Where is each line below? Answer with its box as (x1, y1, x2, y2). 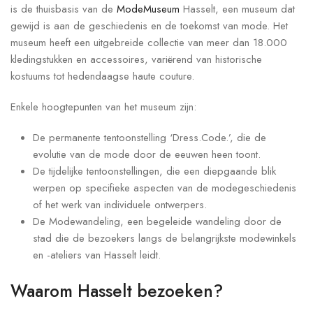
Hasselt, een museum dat (183, 1, 295, 17)
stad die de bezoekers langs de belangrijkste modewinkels (33, 231, 296, 247)
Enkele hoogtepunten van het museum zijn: (10, 99, 196, 115)
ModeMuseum (117, 1, 183, 17)
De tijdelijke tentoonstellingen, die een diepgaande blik (33, 163, 276, 180)
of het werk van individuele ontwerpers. (33, 197, 207, 213)
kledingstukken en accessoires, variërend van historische (10, 52, 262, 68)
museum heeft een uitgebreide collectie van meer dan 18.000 (10, 35, 287, 51)
